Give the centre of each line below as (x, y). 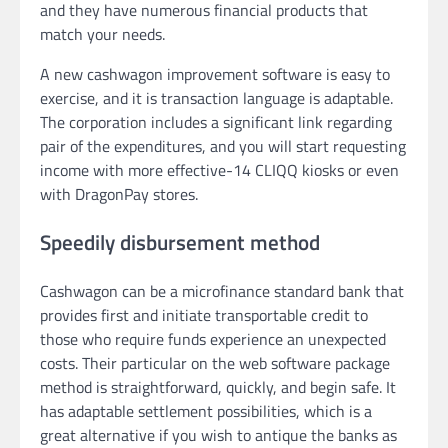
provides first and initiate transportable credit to (204, 314)
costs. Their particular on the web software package (215, 362)
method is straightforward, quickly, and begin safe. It (218, 386)
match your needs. (102, 34)
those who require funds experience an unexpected (213, 338)
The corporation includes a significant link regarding (216, 122)
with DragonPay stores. (119, 194)
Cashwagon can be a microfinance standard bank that (222, 290)
